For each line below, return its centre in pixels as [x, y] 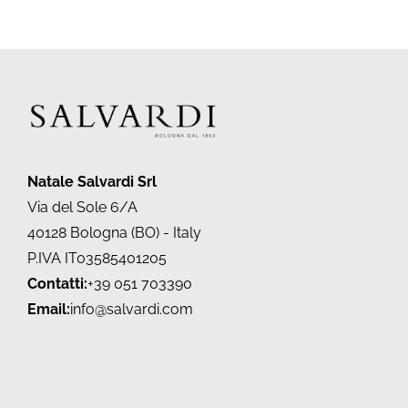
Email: [49, 310]
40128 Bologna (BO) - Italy [114, 233]
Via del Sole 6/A [82, 208]
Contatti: [57, 284]
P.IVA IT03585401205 [97, 259]
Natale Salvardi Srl [92, 182]
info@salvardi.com [132, 310]
